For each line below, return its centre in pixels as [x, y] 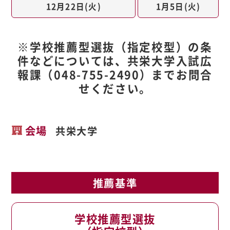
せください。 [115, 88]
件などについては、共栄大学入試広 [115, 61]
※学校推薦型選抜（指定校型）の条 [115, 47]
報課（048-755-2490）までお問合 [115, 74]
